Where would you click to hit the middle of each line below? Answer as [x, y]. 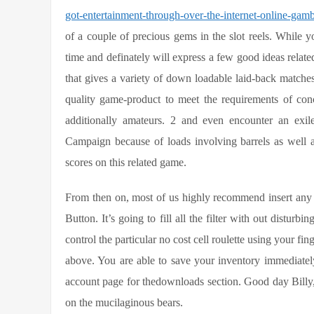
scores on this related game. [126, 162]
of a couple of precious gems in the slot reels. [171, 36]
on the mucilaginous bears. [124, 302]
